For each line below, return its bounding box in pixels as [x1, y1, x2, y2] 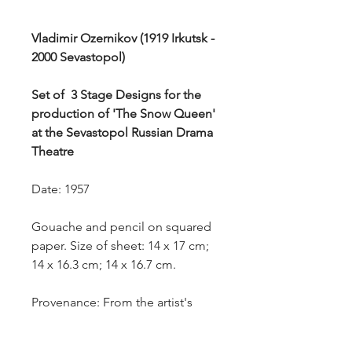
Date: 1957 [31, 181, 90, 196]
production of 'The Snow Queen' [31, 106, 215, 121]
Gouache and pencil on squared [31, 219, 211, 234]
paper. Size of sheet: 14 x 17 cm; [31, 238, 209, 253]
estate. [31, 313, 71, 328]
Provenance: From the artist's [31, 295, 192, 310]
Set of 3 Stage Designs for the [31, 87, 201, 102]
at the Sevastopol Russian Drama [31, 125, 213, 140]
